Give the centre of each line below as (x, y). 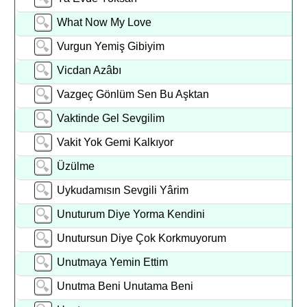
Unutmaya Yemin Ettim (113, 262)
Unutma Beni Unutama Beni (130, 286)
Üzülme (76, 166)
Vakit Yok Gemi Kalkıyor (115, 142)
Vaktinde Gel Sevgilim (111, 118)
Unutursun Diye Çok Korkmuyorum (142, 238)
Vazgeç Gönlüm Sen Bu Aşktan (133, 94)
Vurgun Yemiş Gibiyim (118, 46)
